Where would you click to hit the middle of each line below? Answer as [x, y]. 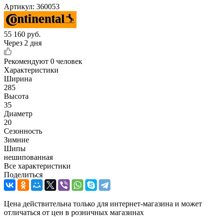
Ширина [18, 78]
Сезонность [23, 131]
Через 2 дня [23, 43]
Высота [16, 96]
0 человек [66, 61]
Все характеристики [37, 166]
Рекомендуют [27, 61]
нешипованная [28, 157]
